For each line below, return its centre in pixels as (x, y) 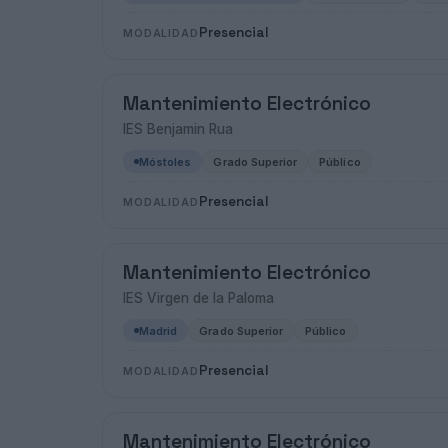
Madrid (158, 330)
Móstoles (165, 161)
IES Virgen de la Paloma (198, 298)
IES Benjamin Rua (178, 129)
